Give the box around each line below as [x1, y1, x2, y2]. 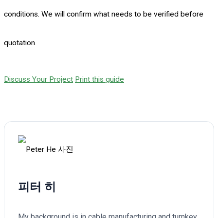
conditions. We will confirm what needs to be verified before [4, 10, 203, 19]
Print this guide [75, 74, 124, 84]
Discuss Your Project [4, 74, 73, 84]
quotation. [4, 38, 36, 48]
